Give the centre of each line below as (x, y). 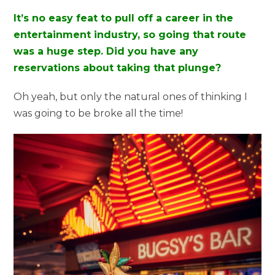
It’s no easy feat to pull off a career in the (124, 18)
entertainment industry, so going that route (130, 34)
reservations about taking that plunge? (118, 68)
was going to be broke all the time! (99, 113)
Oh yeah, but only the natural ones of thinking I (131, 96)
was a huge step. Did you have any (106, 51)
